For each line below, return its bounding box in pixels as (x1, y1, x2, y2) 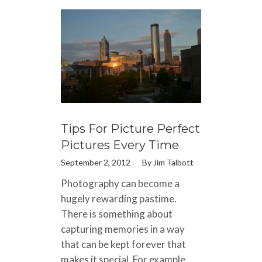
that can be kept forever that (61, 237, 186, 250)
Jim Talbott (153, 157, 194, 167)
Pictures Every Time (61, 137, 179, 152)
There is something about (61, 207, 173, 220)
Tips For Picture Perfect (61, 121, 200, 136)
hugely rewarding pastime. (61, 192, 177, 205)
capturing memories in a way (61, 222, 185, 235)
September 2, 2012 (61, 157, 130, 167)
